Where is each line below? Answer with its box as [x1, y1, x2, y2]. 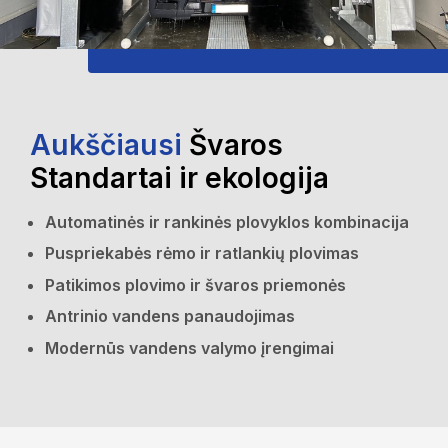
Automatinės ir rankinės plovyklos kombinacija [45, 211, 409, 232]
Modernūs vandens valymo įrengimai [45, 337, 334, 358]
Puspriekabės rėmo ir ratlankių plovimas [45, 243, 359, 263]
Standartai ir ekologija [30, 160, 329, 195]
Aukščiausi [30, 127, 182, 162]
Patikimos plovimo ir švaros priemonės [45, 274, 346, 295]
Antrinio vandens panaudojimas [45, 306, 295, 326]
